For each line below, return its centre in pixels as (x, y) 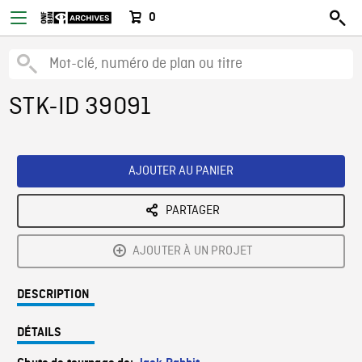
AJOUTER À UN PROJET (192, 251)
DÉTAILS (40, 333)
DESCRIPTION (53, 295)
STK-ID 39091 (80, 107)
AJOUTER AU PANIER (181, 171)
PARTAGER (192, 211)
